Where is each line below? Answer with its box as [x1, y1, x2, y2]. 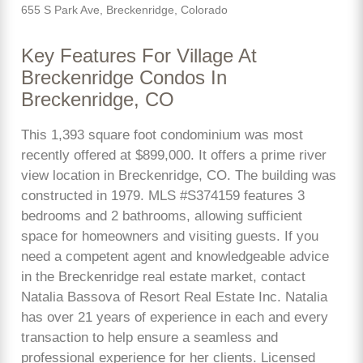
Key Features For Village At [21, 45, 257, 66]
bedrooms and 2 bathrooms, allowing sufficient [21, 207, 302, 224]
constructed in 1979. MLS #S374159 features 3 [21, 187, 305, 203]
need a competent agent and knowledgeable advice [21, 248, 329, 264]
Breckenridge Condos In [21, 67, 227, 88]
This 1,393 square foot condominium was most [21, 126, 303, 143]
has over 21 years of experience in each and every [21, 309, 328, 325]
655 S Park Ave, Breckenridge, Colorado [21, 2, 228, 16]
